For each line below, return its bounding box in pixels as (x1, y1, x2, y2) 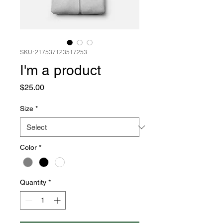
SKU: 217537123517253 (20, 49, 87, 56)
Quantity (20, 178, 46, 187)
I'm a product (20, 62, 101, 78)
